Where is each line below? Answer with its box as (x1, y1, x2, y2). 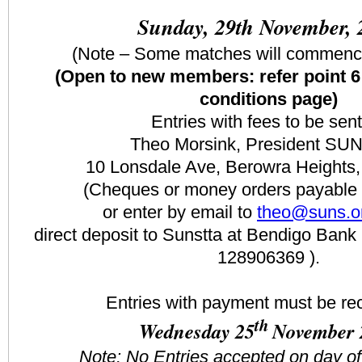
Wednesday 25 (138, 317, 255, 346)
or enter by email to (103, 201, 257, 222)
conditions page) (199, 88, 338, 109)
